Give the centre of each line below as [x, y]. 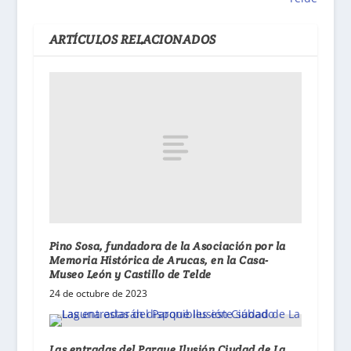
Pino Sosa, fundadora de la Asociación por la [167, 246]
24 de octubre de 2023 [98, 294]
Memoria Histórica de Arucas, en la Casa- [159, 261]
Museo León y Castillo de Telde [130, 275]
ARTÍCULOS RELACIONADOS [132, 39]
